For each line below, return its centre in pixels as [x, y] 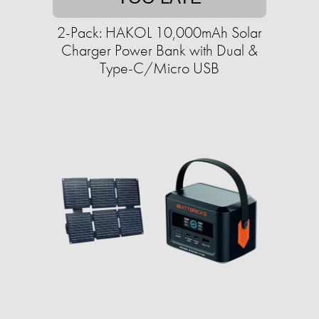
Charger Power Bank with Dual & [159, 51]
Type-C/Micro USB [159, 68]
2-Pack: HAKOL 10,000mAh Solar [159, 33]
